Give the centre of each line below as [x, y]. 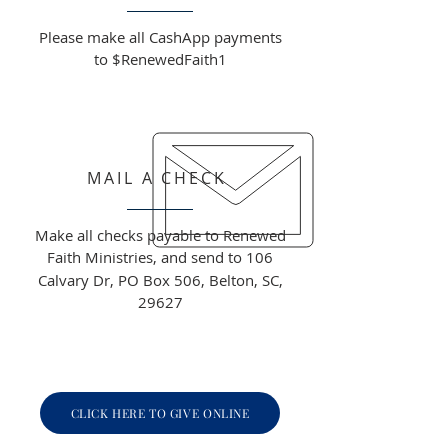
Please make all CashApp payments [160, 37]
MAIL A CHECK [160, 178]
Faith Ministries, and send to [144, 257]
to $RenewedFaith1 [160, 59]
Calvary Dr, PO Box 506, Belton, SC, [160, 280]
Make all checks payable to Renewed [160, 235]
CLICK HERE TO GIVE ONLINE [160, 413]
